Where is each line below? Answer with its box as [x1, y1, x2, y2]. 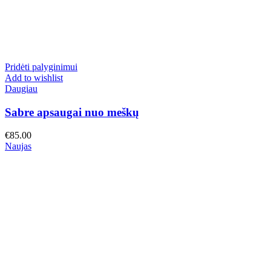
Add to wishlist [5, 73, 63, 83]
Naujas [5, 141, 31, 152]
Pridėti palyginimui [5, 62, 77, 72]
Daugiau [5, 83, 38, 94]
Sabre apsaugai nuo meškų [5, 105, 139, 119]
